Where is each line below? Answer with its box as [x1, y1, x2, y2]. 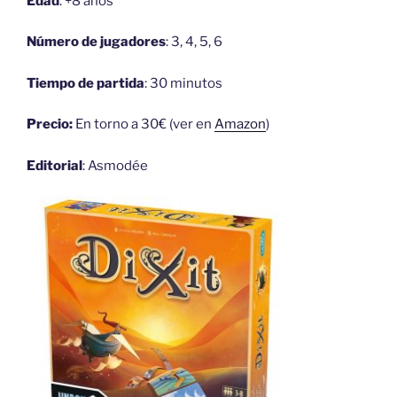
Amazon [214, 116, 266, 132]
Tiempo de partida [27, 74, 144, 91]
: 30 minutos [144, 74, 222, 91]
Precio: [27, 116, 73, 132]
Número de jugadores [27, 34, 166, 50]
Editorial [27, 157, 82, 174]
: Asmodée [82, 157, 148, 174]
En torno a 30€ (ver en [73, 116, 214, 132]
